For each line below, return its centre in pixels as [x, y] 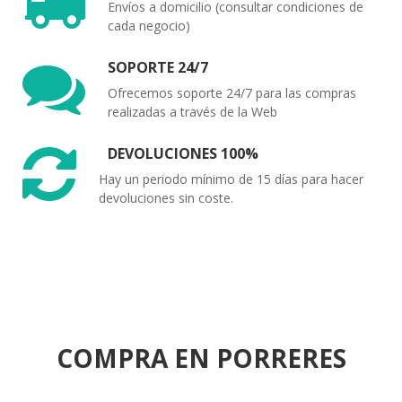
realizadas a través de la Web [192, 111]
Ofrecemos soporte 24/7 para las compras [232, 92]
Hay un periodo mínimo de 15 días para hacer [231, 179]
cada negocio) [149, 25]
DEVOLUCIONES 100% [183, 153]
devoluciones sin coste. [166, 197]
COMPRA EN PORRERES [201, 358]
